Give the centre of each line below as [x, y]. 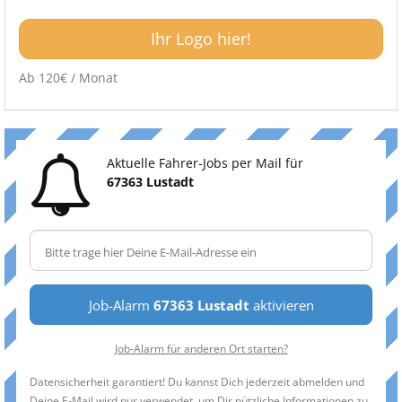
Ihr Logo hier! [201, 39]
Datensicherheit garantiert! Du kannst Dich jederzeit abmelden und [197, 381]
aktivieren [281, 305]
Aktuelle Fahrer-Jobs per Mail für [205, 163]
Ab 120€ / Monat [68, 78]
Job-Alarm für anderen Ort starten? [201, 348]
